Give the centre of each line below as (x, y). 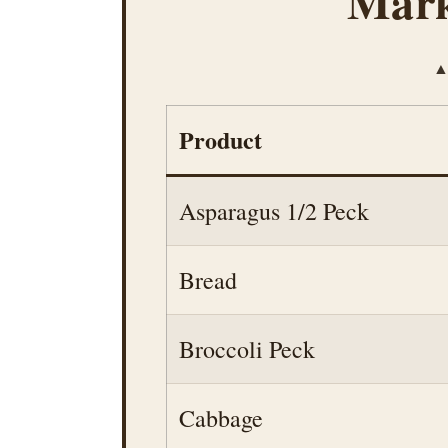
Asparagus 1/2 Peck (274, 211)
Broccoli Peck (247, 349)
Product (220, 139)
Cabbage (221, 418)
